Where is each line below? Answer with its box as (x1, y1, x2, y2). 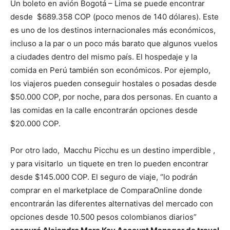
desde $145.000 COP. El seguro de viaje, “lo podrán (10, 171, 198, 182)
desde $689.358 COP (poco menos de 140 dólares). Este (10, 11, 219, 22)
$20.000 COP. (10, 118, 61, 128)
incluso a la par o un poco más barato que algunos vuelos (10, 38, 218, 48)
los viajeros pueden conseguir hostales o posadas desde (10, 78, 217, 88)
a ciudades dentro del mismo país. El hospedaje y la (10, 51, 197, 62)
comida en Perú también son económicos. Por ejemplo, (10, 65, 210, 75)
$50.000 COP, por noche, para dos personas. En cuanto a (10, 91, 217, 102)
